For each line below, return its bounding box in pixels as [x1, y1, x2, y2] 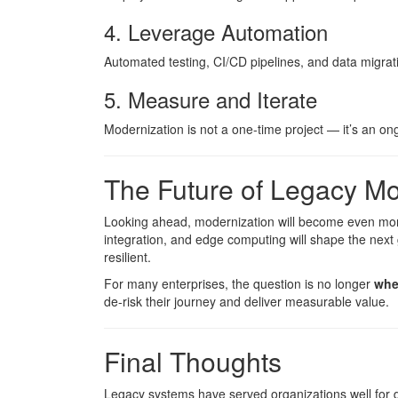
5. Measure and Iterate [104, 84, 317, 115]
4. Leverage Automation [104, 16, 328, 47]
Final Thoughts [104, 342, 282, 380]
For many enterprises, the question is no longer [104, 275, 374, 292]
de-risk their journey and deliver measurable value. [104, 292, 389, 310]
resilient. [104, 248, 151, 266]
